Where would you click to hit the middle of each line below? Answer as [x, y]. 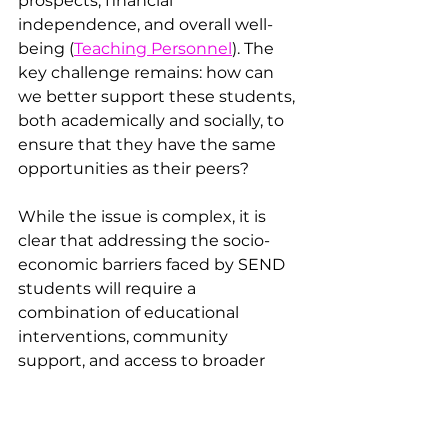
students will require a [109, 288]
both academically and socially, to [153, 120]
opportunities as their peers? [133, 168]
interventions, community [125, 336]
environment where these [125, 408]
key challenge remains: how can [148, 72]
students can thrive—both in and [153, 432]
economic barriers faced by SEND [153, 264]
